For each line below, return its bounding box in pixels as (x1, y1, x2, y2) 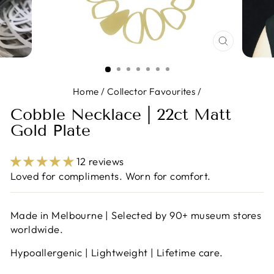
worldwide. (10, 223, 64, 235)
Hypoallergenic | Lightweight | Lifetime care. (10, 246, 223, 259)
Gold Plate (10, 121, 91, 140)
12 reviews (76, 155, 124, 168)
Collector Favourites (106, 86, 196, 97)
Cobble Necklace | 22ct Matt (10, 105, 231, 124)
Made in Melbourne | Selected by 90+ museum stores (10, 209, 262, 221)
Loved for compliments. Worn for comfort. (10, 169, 211, 182)
